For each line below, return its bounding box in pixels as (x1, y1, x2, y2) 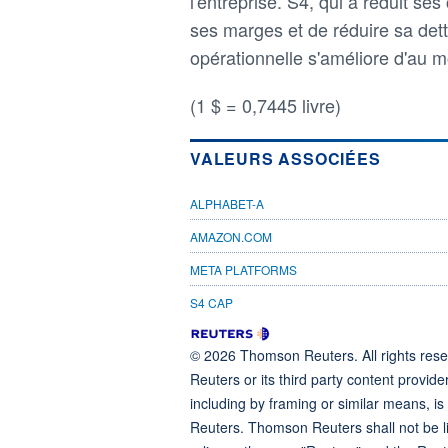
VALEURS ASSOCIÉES (190, 146, 381, 170)
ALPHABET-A (190, 194, 264, 212)
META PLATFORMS (190, 260, 297, 278)
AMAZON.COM (190, 227, 272, 245)
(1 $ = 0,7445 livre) (190, 91, 341, 118)
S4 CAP (190, 293, 233, 311)
